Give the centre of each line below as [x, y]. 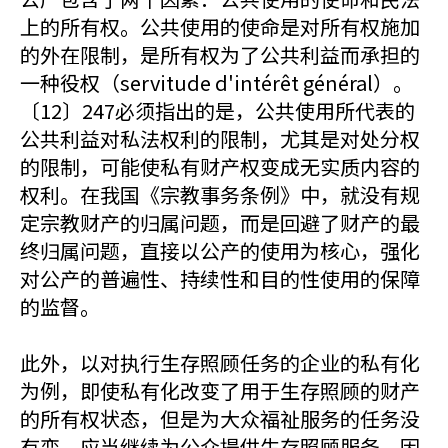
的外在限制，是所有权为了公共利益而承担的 [220, 54]
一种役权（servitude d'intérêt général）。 [216, 82]
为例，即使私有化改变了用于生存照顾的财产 [220, 390]
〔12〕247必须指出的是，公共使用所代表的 [217, 110]
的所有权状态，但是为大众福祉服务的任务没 [220, 418]
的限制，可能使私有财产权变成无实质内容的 [220, 166]
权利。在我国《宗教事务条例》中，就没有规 [220, 194]
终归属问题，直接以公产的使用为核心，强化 [220, 250]
